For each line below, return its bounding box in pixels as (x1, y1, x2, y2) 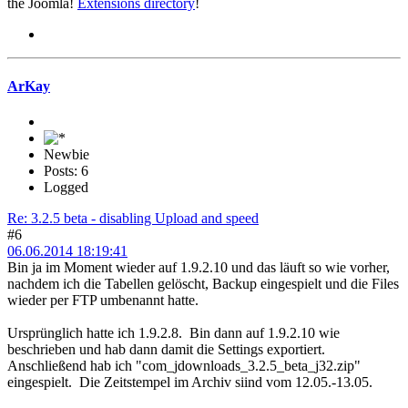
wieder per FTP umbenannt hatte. (7, 292, 199, 309)
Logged (44, 179, 88, 196)
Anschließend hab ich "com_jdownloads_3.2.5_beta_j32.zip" (7, 358, 361, 374)
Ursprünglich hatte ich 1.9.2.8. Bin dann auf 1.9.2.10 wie (7, 325, 340, 342)
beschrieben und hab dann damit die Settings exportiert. (7, 342, 329, 358)
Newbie (44, 147, 89, 163)
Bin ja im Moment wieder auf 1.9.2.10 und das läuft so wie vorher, (7, 260, 390, 276)
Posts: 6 (44, 163, 88, 179)
